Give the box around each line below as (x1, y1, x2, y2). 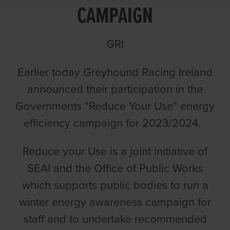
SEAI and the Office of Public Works (27, 161, 203, 175)
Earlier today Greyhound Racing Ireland (17, 65, 213, 79)
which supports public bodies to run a (22, 178, 208, 192)
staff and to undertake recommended (23, 212, 207, 226)
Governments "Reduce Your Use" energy (15, 99, 215, 113)
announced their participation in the (27, 82, 203, 96)
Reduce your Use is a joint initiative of (23, 144, 207, 158)
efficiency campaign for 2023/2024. (23, 116, 207, 130)
